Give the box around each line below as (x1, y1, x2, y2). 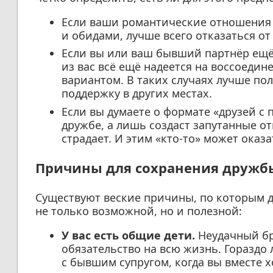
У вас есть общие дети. (61, 228, 195, 243)
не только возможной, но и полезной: (35, 204, 242, 219)
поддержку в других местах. (61, 86, 212, 101)
